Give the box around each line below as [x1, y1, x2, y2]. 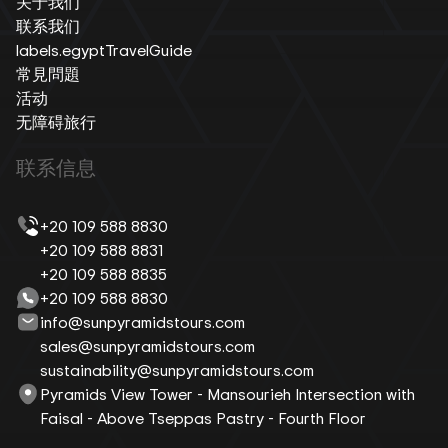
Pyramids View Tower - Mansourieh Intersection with [40, 382, 415, 405]
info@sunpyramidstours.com [40, 310, 245, 333]
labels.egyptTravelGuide [16, 38, 192, 61]
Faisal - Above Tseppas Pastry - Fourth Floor [40, 406, 366, 429]
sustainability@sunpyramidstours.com [40, 358, 314, 381]
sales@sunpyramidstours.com [40, 334, 255, 357]
